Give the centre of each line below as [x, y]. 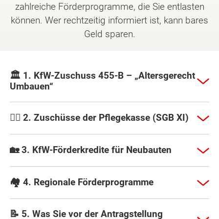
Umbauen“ [32, 86]
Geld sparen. [109, 34]
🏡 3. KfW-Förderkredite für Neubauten [91, 150]
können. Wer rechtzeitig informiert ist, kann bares [109, 20]
